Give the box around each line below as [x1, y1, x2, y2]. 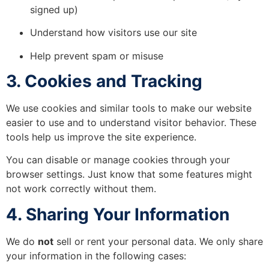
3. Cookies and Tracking [6, 70, 202, 91]
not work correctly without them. [6, 183, 156, 195]
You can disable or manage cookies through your [6, 154, 230, 166]
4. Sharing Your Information [6, 204, 229, 225]
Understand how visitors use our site [30, 26, 197, 39]
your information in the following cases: [6, 249, 186, 262]
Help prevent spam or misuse [30, 49, 163, 62]
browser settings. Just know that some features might [6, 168, 252, 181]
